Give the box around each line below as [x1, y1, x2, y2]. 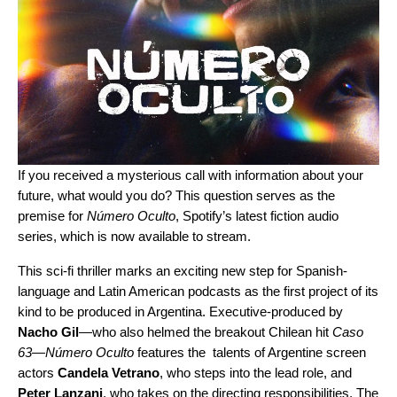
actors [18, 365, 58, 380]
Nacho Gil [18, 324, 79, 339]
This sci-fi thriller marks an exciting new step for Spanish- [18, 263, 347, 278]
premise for [18, 208, 87, 223]
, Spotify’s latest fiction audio [175, 208, 339, 223]
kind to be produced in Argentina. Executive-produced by [18, 304, 343, 319]
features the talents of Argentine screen [134, 345, 366, 360]
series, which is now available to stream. [18, 229, 254, 244]
